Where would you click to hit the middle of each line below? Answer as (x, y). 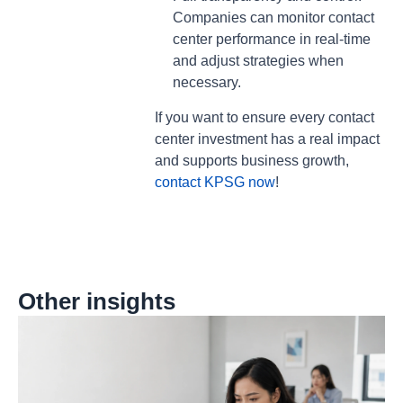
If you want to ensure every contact (264, 117)
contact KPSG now (215, 182)
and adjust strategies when (258, 61)
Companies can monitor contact (273, 18)
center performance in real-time (271, 40)
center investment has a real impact (267, 139)
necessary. (206, 83)
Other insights (97, 302)
